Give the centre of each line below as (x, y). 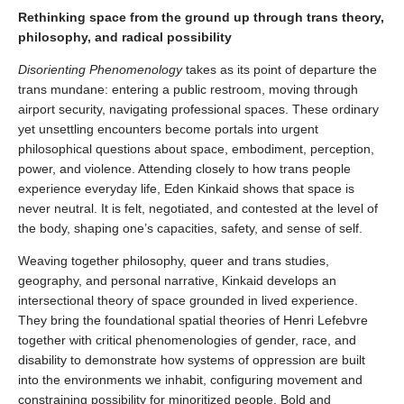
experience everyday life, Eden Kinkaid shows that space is (186, 189)
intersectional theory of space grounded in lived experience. (188, 301)
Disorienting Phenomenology (100, 70)
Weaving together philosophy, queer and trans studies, (174, 261)
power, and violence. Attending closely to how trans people (184, 169)
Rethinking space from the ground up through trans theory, (201, 18)
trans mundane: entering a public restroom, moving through (188, 90)
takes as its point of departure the (280, 70)
